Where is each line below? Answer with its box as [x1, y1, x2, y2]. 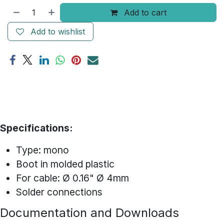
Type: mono [16, 143, 69, 156]
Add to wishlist [30, 26, 85, 36]
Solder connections [16, 185, 102, 198]
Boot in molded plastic [16, 157, 117, 170]
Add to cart [121, 7, 167, 17]
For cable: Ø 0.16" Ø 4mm [16, 171, 134, 184]
